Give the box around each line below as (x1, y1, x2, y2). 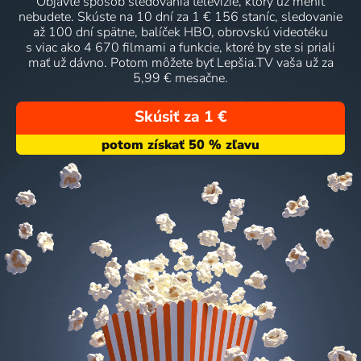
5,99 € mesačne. (133, 68, 228, 87)
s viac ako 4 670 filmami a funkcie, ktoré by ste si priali (26, 38, 335, 56)
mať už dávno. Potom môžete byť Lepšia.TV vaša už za (27, 53, 334, 72)
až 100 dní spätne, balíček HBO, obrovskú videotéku (33, 23, 328, 41)
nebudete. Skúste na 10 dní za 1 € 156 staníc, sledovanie (19, 7, 342, 26)
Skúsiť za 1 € (134, 106, 227, 128)
